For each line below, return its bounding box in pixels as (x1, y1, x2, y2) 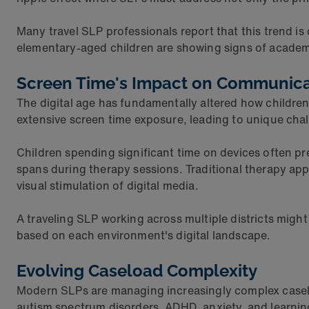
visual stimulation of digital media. (17, 177, 199, 194)
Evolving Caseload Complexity (17, 261, 257, 281)
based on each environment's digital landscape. (17, 227, 271, 243)
